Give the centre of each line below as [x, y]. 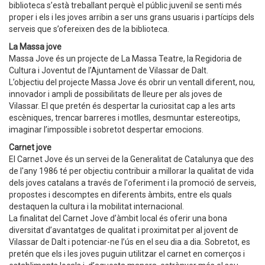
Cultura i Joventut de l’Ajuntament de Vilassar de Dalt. [109, 70]
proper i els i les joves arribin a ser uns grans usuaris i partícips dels [132, 17]
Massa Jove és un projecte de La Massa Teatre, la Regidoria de [125, 59]
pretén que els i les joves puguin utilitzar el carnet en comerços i [127, 254]
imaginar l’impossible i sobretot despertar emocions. [106, 130]
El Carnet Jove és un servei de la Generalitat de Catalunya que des [131, 159]
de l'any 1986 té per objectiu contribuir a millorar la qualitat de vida [131, 171]
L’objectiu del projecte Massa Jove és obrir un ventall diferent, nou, [132, 82]
